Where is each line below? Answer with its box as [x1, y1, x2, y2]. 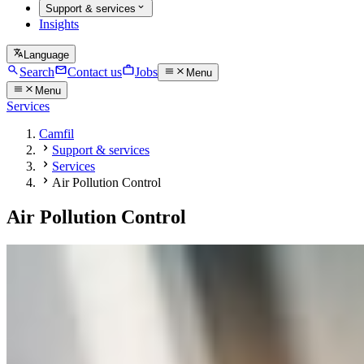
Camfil [39, 127, 74, 141]
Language [24, 48, 70, 61]
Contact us [67, 65, 122, 80]
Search [19, 65, 54, 80]
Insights [39, 17, 79, 32]
